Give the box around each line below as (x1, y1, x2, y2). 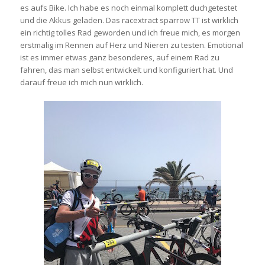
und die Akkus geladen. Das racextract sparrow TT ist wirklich (20, 14, 238, 25)
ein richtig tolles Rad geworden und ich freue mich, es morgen (20, 27, 240, 38)
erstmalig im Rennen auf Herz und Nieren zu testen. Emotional (20, 39, 243, 50)
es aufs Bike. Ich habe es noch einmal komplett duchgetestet (20, 2, 237, 13)
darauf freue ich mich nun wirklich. (20, 76, 143, 88)
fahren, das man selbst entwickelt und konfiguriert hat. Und (20, 64, 233, 75)
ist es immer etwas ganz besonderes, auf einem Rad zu (20, 51, 219, 63)
